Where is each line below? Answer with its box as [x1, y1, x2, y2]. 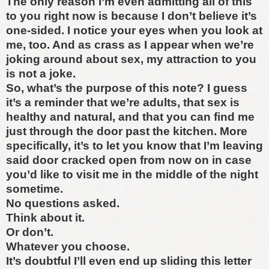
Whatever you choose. [6, 240, 130, 253]
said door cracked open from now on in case [6, 154, 252, 166]
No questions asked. [6, 197, 119, 210]
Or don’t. [6, 226, 53, 238]
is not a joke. [6, 67, 76, 80]
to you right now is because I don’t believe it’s [6, 10, 257, 22]
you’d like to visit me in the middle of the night [6, 168, 258, 181]
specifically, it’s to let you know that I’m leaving [6, 139, 263, 152]
